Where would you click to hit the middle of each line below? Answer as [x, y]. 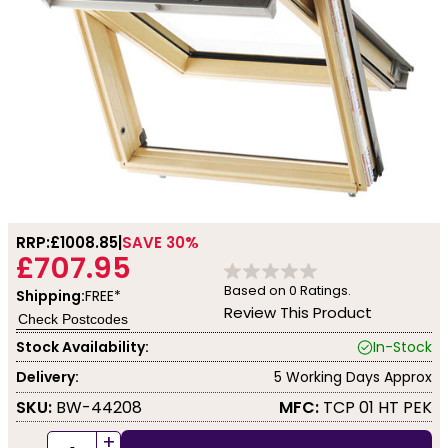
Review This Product [298, 313]
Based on [256, 291]
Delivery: [47, 376]
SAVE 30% [160, 243]
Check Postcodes [73, 319]
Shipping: [50, 296]
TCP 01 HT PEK [375, 407]
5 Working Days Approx [353, 376]
